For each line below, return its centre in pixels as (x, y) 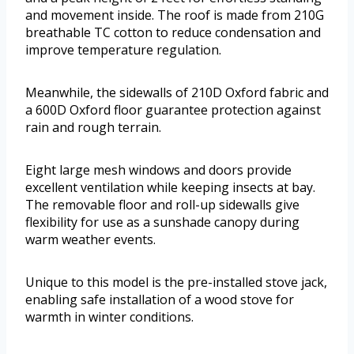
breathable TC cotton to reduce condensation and (173, 33)
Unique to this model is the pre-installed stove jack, (176, 282)
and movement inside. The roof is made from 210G (175, 15)
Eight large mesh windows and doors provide (158, 170)
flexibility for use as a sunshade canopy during (162, 222)
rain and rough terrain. (93, 128)
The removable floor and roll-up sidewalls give (162, 205)
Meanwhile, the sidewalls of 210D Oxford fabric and (177, 93)
